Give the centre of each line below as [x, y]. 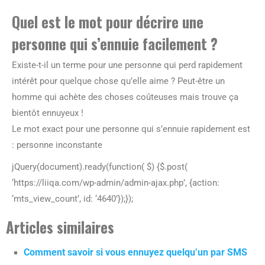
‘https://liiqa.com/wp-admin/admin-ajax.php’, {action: [116, 183]
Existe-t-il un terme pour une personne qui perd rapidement [127, 65]
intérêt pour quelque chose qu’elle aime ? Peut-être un [118, 81]
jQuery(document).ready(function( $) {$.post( [100, 167]
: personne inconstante [57, 145]
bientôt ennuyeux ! [48, 113]
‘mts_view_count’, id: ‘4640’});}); [72, 199]
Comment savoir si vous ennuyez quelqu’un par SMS [135, 252]
